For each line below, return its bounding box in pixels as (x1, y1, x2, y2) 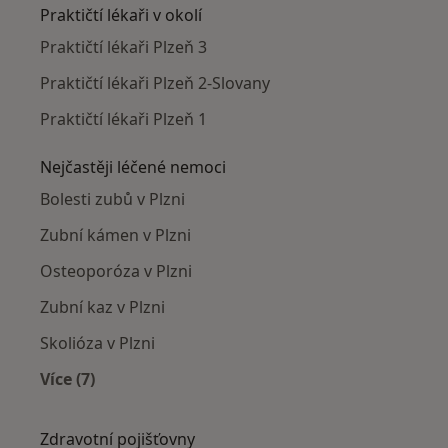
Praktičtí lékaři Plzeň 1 (40, 108, 207, 131)
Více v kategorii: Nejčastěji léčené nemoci (66, 391, 395, 414)
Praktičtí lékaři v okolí (40, 4, 202, 27)
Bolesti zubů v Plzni (40, 188, 185, 211)
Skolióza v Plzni (40, 332, 155, 355)
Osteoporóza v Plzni (40, 260, 192, 283)
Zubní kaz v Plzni (40, 296, 165, 319)
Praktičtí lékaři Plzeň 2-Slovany (40, 72, 270, 95)
